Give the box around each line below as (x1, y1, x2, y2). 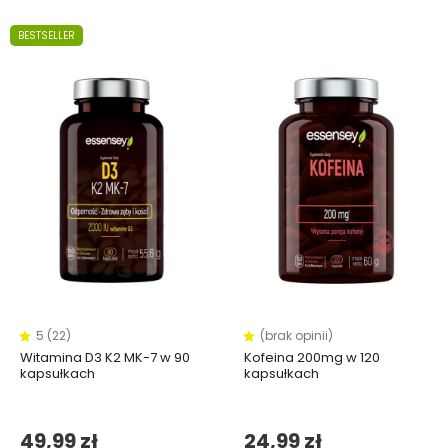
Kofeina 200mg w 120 (244, 348, 380, 368)
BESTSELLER (18, 28, 75, 44)
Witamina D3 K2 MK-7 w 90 (20, 348, 190, 368)
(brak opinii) (260, 327, 333, 345)
